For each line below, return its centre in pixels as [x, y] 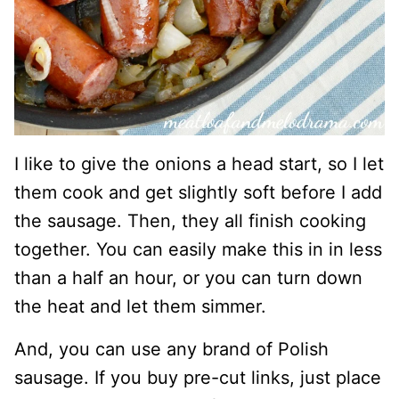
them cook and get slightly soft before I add [198, 192]
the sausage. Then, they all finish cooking [190, 220]
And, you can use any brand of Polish [171, 349]
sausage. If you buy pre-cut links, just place [198, 377]
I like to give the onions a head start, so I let [199, 163]
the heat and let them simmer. [140, 306]
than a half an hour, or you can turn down [188, 277]
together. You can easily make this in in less [198, 249]
